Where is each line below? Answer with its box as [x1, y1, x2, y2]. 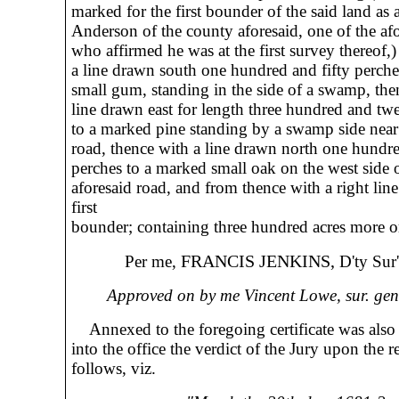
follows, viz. [70, 359, 156, 378]
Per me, [70, 252, 181, 271]
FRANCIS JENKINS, [180, 251, 335, 271]
